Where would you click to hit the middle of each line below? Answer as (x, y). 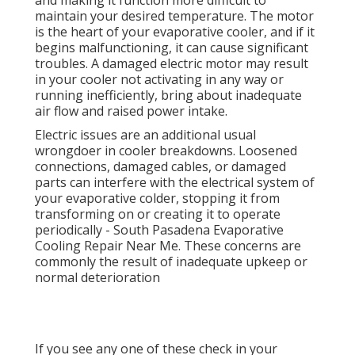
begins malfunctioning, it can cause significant (172, 48)
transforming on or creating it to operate (158, 214)
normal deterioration (97, 278)
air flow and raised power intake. (131, 111)
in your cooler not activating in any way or (159, 80)
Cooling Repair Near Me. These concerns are (168, 246)
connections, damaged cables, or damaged (160, 167)
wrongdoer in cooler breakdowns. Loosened (166, 151)
